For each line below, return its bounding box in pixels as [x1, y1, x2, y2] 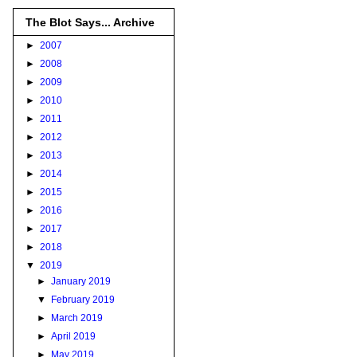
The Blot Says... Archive [25, 15, 155, 29]
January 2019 [51, 275, 112, 287]
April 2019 [51, 330, 96, 342]
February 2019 [51, 293, 116, 305]
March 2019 [51, 312, 104, 324]
